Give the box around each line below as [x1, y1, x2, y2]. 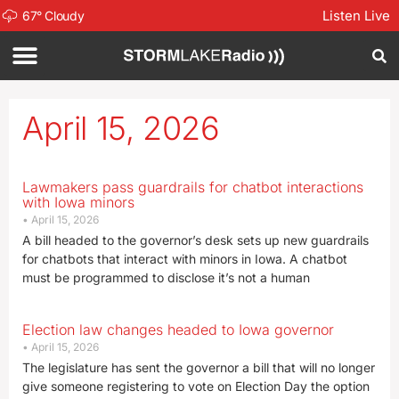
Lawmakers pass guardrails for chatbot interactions [22, 178, 363, 196]
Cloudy [45, 7, 85, 23]
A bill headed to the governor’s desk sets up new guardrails [22, 232, 369, 248]
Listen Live [322, 7, 390, 24]
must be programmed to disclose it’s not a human [22, 270, 310, 285]
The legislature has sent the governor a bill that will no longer [22, 360, 375, 375]
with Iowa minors [22, 193, 134, 211]
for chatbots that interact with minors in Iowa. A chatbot [22, 251, 347, 266]
